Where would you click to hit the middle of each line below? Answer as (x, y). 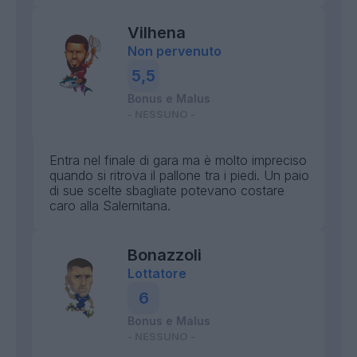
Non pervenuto (175, 51)
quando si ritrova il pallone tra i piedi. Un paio (179, 175)
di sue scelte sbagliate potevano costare (167, 190)
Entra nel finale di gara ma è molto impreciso (178, 160)
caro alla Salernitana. (110, 206)
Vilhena (157, 33)
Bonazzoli (165, 255)
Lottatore (157, 273)
